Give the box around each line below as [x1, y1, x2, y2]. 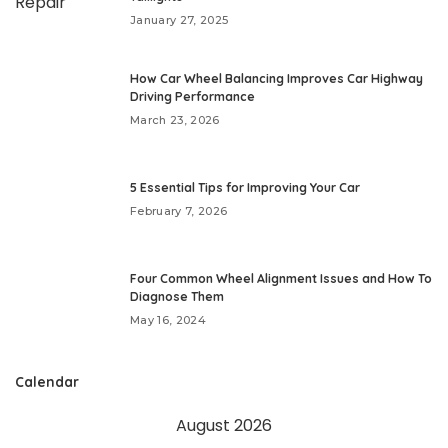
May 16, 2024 [130, 313, 207, 328]
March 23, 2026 [130, 113, 220, 128]
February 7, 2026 [130, 204, 228, 219]
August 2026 [176, 414, 272, 438]
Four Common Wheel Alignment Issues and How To [130, 271, 432, 287]
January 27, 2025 [130, 13, 229, 28]
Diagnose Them [130, 289, 224, 305]
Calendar [15, 373, 79, 391]
